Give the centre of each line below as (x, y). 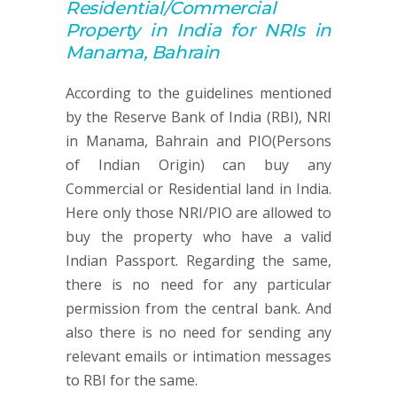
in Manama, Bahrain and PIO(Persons (198, 141)
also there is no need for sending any (198, 332)
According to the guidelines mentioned (198, 93)
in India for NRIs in (235, 30)
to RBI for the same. (132, 380)
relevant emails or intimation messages (198, 356)
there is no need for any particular (198, 284)
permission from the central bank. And (198, 308)
